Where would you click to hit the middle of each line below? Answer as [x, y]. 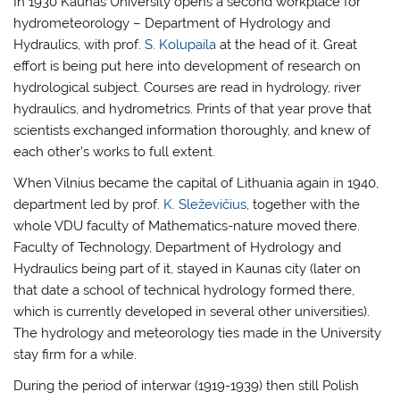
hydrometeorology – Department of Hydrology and [172, 23]
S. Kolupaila [181, 44]
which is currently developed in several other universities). [192, 312]
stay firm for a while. [75, 355]
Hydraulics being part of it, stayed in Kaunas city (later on [187, 269]
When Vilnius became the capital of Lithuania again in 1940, [196, 183]
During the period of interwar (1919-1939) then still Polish [187, 386]
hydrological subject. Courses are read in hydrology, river [187, 87]
